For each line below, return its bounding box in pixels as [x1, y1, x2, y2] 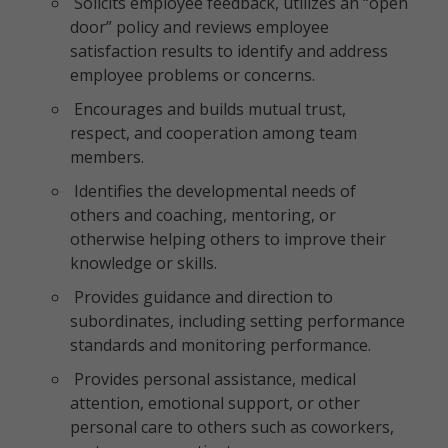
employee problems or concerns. [70, 64, 315, 86]
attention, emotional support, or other [70, 392, 360, 414]
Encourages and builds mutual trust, [70, 98, 346, 120]
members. [70, 146, 144, 168]
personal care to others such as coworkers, [70, 416, 394, 438]
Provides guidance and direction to [70, 286, 333, 308]
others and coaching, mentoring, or [70, 204, 336, 226]
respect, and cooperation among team [70, 122, 357, 144]
